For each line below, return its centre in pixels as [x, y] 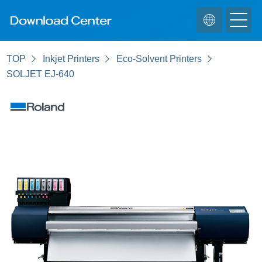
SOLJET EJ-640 [41, 74]
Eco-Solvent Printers [159, 59]
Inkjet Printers [71, 59]
